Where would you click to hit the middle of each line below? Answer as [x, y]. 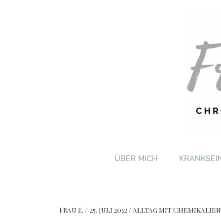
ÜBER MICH [136, 158]
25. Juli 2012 [109, 210]
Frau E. [72, 210]
